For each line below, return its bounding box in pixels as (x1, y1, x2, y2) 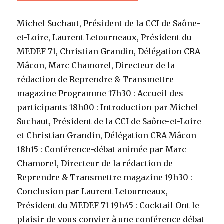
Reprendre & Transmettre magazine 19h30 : (17, 172, 193, 183)
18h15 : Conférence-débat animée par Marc (17, 144, 187, 155)
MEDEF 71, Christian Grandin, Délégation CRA (17, 46, 201, 57)
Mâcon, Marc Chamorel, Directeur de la (17, 60, 175, 71)
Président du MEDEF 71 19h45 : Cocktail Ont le (17, 200, 200, 211)
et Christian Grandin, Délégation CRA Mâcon (17, 130, 197, 141)
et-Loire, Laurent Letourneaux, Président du (17, 32, 192, 43)
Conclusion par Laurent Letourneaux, (17, 186, 168, 197)
